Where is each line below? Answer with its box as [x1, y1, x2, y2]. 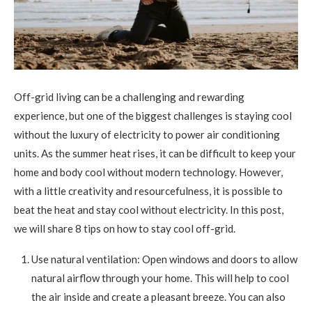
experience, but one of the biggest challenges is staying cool [14, 109, 292, 123]
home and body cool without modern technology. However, [14, 166, 283, 179]
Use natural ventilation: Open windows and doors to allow [31, 253, 297, 266]
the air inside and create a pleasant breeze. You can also [31, 290, 286, 304]
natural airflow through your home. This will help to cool [31, 272, 289, 285]
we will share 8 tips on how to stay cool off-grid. [14, 222, 235, 235]
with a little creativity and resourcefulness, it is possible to [14, 185, 283, 198]
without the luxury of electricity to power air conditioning [14, 128, 280, 141]
